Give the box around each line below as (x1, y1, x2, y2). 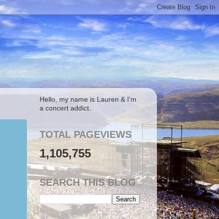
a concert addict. (40, 104, 91, 112)
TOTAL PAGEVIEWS (40, 129, 131, 140)
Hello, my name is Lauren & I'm (40, 95, 136, 103)
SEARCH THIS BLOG (40, 176, 136, 188)
